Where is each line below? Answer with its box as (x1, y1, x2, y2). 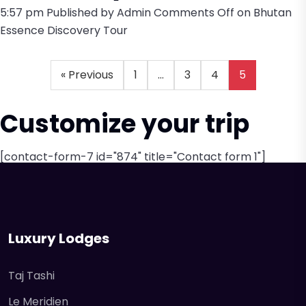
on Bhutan (234, 5, 292, 20)
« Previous (60, 67, 113, 83)
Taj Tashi (8, 268, 55, 283)
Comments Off (154, 5, 234, 20)
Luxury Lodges (8, 229, 109, 248)
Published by (46, 5, 117, 20)
